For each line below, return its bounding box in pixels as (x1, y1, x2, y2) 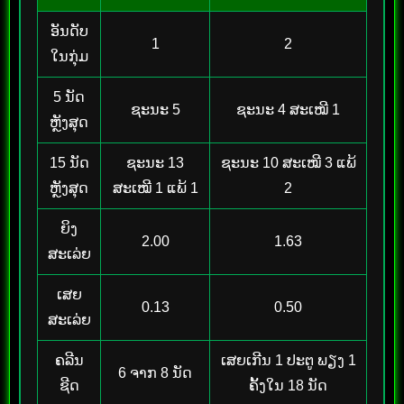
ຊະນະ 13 (126, 154, 184, 170)
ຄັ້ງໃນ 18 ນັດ (249, 377, 327, 393)
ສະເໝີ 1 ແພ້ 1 (112, 179, 198, 196)
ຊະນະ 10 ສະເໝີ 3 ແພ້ (220, 154, 356, 170)
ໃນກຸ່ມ (50, 48, 88, 64)
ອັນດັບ (50, 23, 88, 39)
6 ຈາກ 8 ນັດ (118, 364, 192, 381)
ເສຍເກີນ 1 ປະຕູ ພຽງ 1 (220, 352, 356, 368)
